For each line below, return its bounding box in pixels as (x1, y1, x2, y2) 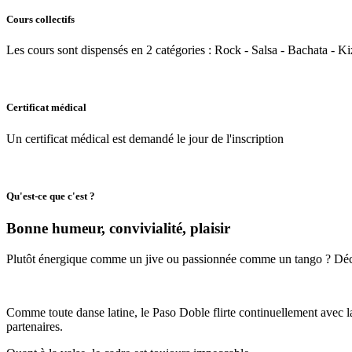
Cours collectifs (6, 13, 75, 26)
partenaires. (6, 319, 66, 333)
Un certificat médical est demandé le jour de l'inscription (6, 131, 284, 145)
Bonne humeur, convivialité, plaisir (6, 219, 230, 236)
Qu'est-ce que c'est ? (6, 189, 95, 202)
